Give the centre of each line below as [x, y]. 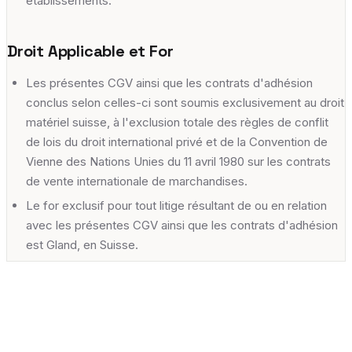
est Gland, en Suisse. [82, 244]
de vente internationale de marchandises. [137, 181]
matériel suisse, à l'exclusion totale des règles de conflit [177, 122]
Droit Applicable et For [90, 51]
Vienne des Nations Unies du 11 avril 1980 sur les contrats [178, 161]
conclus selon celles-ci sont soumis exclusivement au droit [185, 102]
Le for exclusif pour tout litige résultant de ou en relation [176, 205]
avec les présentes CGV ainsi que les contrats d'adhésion [182, 225]
